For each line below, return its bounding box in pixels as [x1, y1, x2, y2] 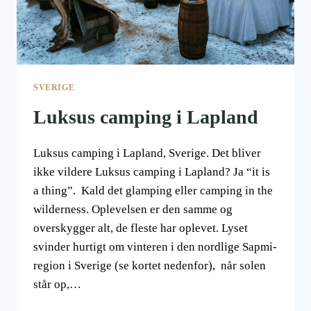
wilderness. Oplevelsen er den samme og [33, 202, 233, 216]
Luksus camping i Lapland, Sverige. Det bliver [33, 146, 261, 160]
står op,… [33, 277, 81, 291]
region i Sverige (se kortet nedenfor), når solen [33, 258, 266, 272]
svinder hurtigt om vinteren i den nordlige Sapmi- [33, 239, 277, 253]
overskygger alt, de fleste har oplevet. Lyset [33, 221, 248, 235]
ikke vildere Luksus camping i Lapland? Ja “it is [33, 165, 270, 178]
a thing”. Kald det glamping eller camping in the [33, 183, 273, 197]
